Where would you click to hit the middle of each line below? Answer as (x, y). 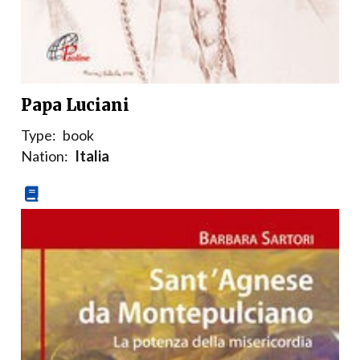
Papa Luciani (75, 105)
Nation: (45, 156)
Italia (92, 156)
